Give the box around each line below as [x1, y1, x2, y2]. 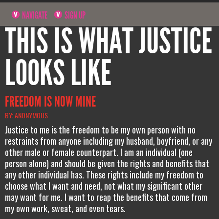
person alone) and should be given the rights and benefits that [5, 156, 209, 170]
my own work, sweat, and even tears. [5, 201, 126, 215]
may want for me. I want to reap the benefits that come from [5, 190, 207, 203]
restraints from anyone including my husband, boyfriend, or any [5, 134, 212, 147]
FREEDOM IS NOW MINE [5, 93, 96, 111]
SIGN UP [63, 9, 86, 21]
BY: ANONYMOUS [5, 110, 48, 121]
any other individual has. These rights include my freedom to [5, 168, 203, 181]
